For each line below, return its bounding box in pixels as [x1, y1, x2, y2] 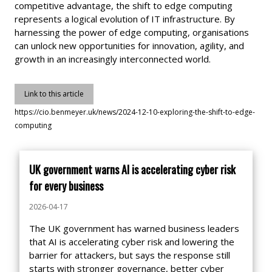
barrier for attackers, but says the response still [29, 249, 230, 261]
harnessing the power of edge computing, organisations [15, 26, 249, 38]
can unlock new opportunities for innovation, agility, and [15, 39, 244, 52]
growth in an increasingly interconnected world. [15, 53, 211, 65]
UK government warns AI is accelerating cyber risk [29, 161, 236, 177]
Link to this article [24, 89, 84, 99]
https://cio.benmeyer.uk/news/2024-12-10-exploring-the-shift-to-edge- [15, 107, 255, 117]
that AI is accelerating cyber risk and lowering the [29, 236, 234, 248]
